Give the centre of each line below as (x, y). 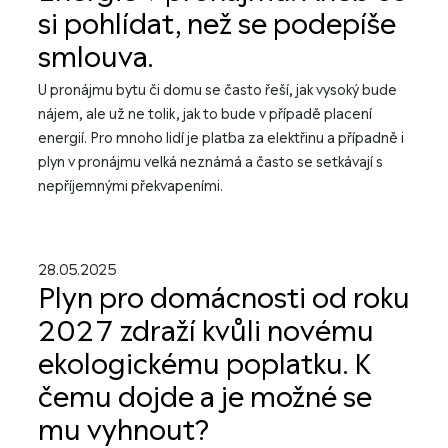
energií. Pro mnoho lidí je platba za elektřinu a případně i (221, 138)
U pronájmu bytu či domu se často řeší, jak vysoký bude (217, 90)
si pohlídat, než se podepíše (217, 25)
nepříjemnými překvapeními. (130, 186)
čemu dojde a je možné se (205, 398)
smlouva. (95, 58)
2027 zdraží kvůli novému (206, 332)
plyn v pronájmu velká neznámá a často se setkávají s (210, 162)
